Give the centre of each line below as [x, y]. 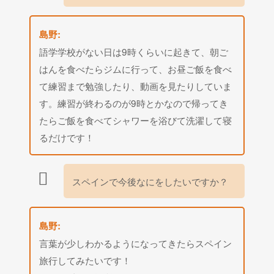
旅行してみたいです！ [85, 260]
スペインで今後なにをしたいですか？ [150, 181]
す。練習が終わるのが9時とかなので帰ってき [134, 102]
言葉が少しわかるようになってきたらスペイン [136, 243]
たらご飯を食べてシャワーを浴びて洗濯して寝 [136, 120]
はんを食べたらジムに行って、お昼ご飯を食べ [136, 68]
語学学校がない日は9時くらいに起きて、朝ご [134, 51]
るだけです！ [67, 137]
